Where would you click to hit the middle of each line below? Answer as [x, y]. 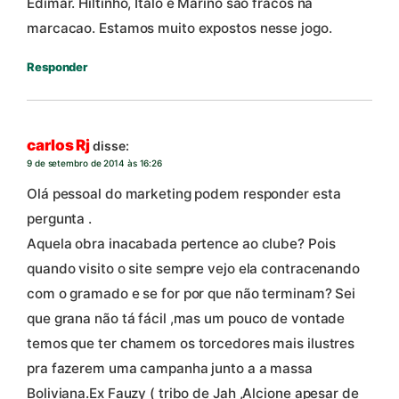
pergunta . [60, 218]
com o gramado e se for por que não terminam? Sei [191, 293]
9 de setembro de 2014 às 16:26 [94, 163]
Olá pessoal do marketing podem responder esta [184, 193]
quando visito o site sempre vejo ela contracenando [193, 268]
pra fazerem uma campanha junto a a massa [170, 368]
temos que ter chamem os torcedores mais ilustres [191, 343]
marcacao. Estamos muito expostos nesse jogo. [179, 28]
